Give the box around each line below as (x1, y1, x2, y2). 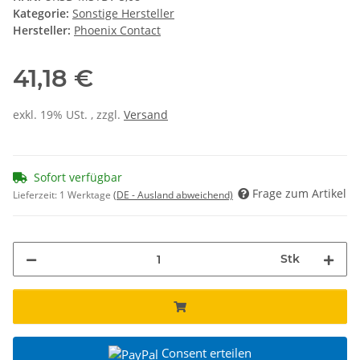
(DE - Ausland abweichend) (113, 188, 233, 202)
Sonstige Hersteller (72, 6, 174, 22)
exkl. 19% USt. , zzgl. (13, 107, 124, 123)
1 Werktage (59, 188, 113, 202)
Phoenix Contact (74, 22, 161, 39)
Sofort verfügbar (34, 170, 122, 186)
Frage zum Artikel (252, 186, 346, 202)
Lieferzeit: (13, 188, 59, 202)
